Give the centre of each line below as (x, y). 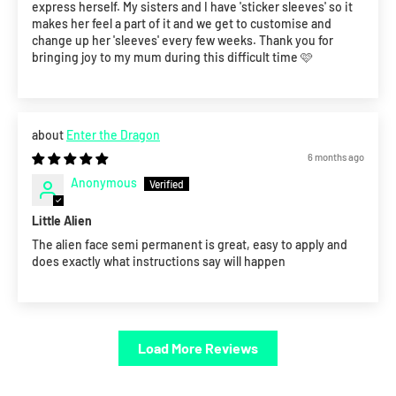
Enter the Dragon (113, 135)
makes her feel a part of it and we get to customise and (182, 24)
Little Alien (62, 221)
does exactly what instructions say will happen (159, 262)
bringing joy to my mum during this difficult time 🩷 (172, 57)
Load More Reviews (198, 348)
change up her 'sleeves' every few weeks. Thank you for (183, 41)
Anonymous (104, 183)
